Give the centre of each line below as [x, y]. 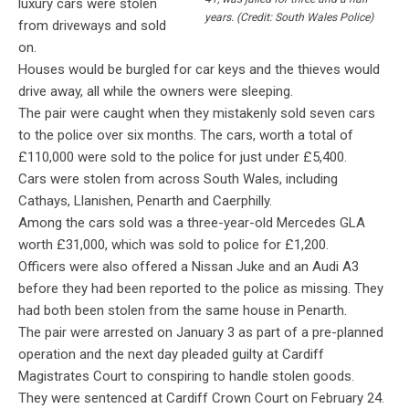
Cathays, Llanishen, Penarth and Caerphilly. [145, 201]
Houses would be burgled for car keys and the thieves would [199, 70]
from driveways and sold [92, 26]
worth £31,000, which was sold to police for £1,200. [173, 245]
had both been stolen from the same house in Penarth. [183, 311]
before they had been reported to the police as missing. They [201, 289]
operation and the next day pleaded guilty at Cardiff [171, 355]
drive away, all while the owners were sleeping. [156, 92]
